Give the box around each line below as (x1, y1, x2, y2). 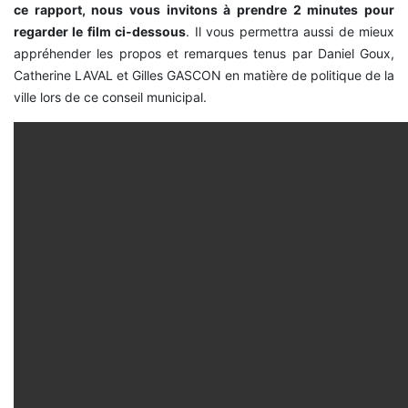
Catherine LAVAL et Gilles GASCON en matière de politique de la (14, 67, 394, 84)
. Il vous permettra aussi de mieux (186, 24, 395, 40)
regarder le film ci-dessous (14, 24, 187, 40)
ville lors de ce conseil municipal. (14, 89, 207, 106)
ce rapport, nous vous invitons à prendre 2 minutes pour (14, 2, 394, 18)
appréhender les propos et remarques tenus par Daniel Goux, (14, 46, 394, 62)
